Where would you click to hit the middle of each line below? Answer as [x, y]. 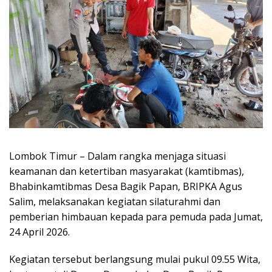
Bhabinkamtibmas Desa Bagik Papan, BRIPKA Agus [126, 186]
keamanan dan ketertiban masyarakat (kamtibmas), [127, 171]
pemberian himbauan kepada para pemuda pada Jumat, [136, 216]
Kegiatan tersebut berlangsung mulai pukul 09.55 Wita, [135, 259]
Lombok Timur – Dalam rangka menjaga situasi [117, 156]
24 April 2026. [39, 232]
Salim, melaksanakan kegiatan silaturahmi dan [115, 201]
